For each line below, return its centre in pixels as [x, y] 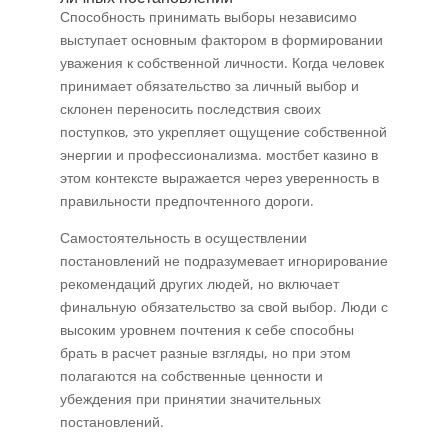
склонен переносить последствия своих [190, 108]
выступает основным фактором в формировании [221, 39]
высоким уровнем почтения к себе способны [206, 329]
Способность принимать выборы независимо [208, 16]
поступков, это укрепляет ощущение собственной [223, 131]
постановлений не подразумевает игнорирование [223, 260]
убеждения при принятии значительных [190, 398]
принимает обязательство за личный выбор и [209, 85]
